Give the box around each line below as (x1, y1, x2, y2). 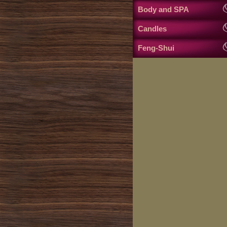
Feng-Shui (138, 44, 174, 53)
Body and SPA (138, 6, 189, 14)
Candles (138, 25, 167, 33)
